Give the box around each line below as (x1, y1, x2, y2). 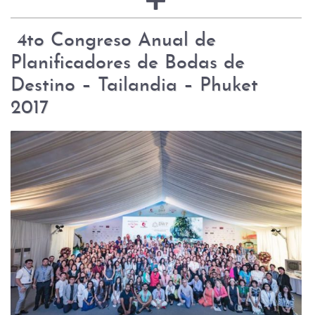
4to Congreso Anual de (11, 31, 216, 51)
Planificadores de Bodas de (11, 53, 245, 74)
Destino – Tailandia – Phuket (11, 76, 258, 96)
